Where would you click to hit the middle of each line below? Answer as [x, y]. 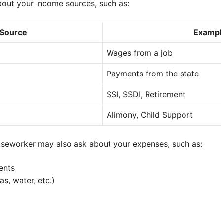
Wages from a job [140, 53]
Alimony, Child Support [150, 115]
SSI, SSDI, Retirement [146, 94]
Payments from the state [153, 73]
